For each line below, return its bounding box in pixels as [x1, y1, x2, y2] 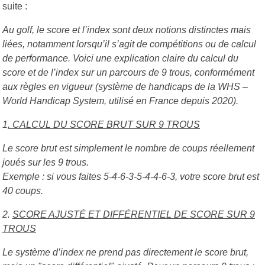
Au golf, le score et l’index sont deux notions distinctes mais [2, 24, 251, 35]
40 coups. [2, 185, 43, 196]
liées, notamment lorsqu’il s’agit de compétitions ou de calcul [2, 38, 256, 49]
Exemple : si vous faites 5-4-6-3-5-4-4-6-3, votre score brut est [2, 171, 259, 182]
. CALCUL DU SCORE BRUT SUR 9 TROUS [8, 119, 200, 130]
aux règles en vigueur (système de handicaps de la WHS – [2, 81, 248, 92]
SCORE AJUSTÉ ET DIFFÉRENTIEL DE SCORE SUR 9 [12, 209, 255, 219]
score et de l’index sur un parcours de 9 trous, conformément [2, 67, 254, 77]
